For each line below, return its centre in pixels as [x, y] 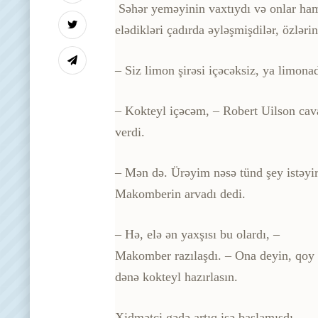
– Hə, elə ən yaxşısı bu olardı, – [197, 234]
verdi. [130, 132]
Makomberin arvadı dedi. [180, 193]
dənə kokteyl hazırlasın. [176, 276]
